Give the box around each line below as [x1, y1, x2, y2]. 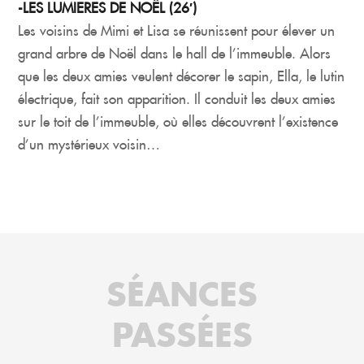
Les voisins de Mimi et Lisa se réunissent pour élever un [18, 21, 336, 40]
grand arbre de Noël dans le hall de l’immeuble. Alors [18, 44, 331, 63]
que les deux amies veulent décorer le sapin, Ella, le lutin [18, 67, 345, 85]
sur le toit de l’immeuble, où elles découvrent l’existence [18, 112, 339, 131]
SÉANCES [106, 271, 258, 315]
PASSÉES [111, 312, 253, 356]
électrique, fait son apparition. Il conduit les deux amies [18, 89, 336, 108]
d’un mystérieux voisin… [18, 135, 161, 154]
